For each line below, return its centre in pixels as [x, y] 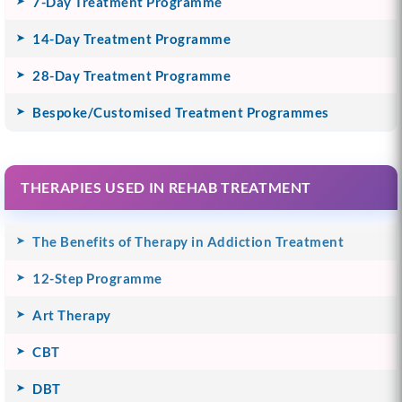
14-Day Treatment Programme [131, 38]
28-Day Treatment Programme [131, 75]
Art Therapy [72, 315]
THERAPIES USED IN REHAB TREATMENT [166, 187]
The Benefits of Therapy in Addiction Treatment [188, 241]
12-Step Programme [97, 278]
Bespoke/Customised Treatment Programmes [181, 112]
